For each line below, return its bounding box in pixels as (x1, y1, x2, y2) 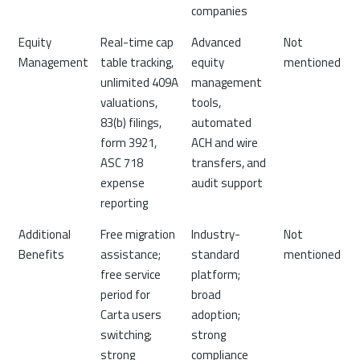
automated (190, 113, 252, 133)
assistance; (100, 245, 161, 264)
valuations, (100, 93, 157, 112)
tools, (190, 93, 221, 112)
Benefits (18, 245, 64, 264)
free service (100, 265, 161, 284)
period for (100, 285, 150, 305)
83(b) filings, (100, 113, 162, 133)
